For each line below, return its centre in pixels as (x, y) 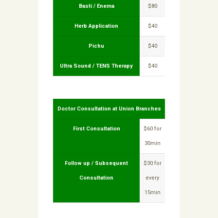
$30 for (152, 163)
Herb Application (96, 26)
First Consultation (96, 129)
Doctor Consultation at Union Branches (109, 109)
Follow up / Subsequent (96, 163)
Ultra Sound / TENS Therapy (96, 66)
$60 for (152, 129)
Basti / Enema (96, 6)
